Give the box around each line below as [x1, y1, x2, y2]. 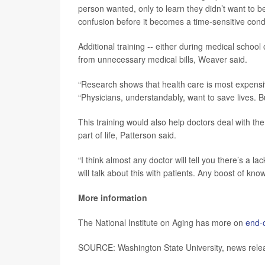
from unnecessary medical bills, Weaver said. [78, 53, 247, 65]
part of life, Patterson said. [78, 128, 176, 141]
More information [78, 191, 147, 203]
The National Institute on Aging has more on [78, 216, 245, 228]
